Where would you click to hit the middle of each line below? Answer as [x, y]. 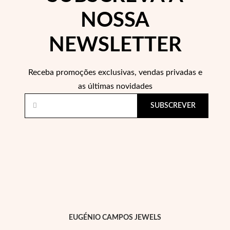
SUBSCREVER [173, 106]
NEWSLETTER [115, 45]
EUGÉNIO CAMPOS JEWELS [115, 218]
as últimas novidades [115, 86]
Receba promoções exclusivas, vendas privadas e [115, 72]
